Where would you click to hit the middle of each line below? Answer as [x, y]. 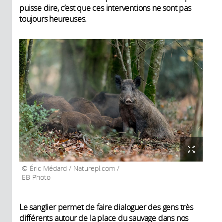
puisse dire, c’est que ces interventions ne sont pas [105, 8]
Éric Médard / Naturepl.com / [74, 168]
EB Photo [36, 177]
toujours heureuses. [53, 19]
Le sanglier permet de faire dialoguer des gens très [106, 207]
